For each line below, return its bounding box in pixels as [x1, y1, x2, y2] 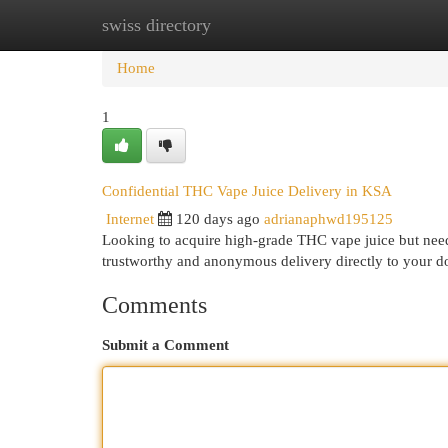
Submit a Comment [102, 337, 229, 353]
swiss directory [102, 15, 211, 35]
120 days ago [176, 211, 260, 227]
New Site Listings [200, 17, 309, 33]
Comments [102, 292, 207, 318]
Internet [106, 211, 154, 227]
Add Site [339, 17, 393, 33]
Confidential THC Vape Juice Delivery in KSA [102, 182, 392, 199]
